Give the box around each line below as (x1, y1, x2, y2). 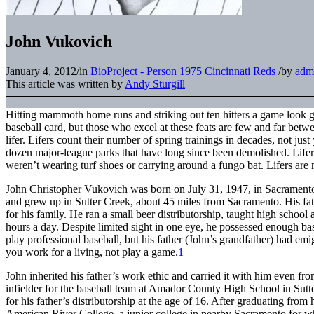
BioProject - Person (90, 64, 177, 77)
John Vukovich (6, 32, 112, 50)
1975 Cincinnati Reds (179, 64, 275, 77)
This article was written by (6, 77, 125, 90)
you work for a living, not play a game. (6, 245, 178, 258)
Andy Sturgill (125, 77, 185, 90)
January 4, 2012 (6, 64, 76, 77)
